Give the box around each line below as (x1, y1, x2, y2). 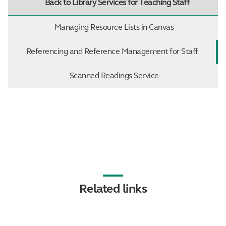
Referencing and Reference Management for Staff (26, 47, 198, 56)
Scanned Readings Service (69, 72, 159, 80)
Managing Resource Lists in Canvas (54, 23, 174, 32)
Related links (79, 183, 147, 196)
